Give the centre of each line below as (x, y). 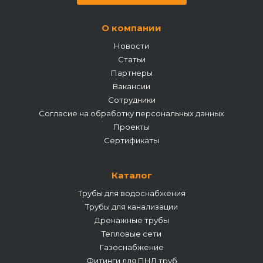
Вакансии (131, 86)
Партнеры (131, 73)
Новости (131, 46)
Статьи (131, 59)
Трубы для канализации (131, 207)
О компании (131, 28)
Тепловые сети (131, 234)
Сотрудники (131, 100)
